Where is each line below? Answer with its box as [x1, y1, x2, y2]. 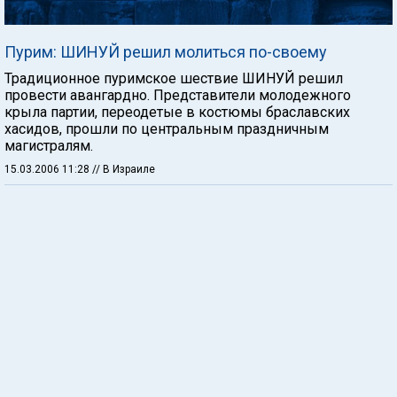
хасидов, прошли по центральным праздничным [4, 121, 329, 137]
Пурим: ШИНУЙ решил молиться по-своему [4, 43, 327, 61]
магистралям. [4, 137, 93, 154]
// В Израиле [92, 163, 155, 175]
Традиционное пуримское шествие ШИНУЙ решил [4, 70, 343, 87]
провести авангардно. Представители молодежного [4, 87, 351, 104]
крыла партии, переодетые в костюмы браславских [4, 104, 350, 121]
